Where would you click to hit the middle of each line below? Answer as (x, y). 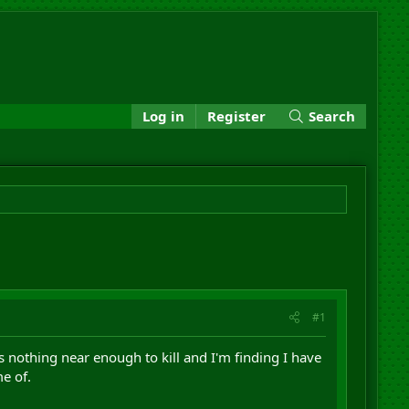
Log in (164, 116)
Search (332, 116)
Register (237, 116)
